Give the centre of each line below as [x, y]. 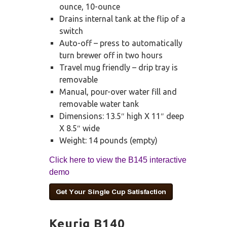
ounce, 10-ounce [90, 7]
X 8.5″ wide [80, 128]
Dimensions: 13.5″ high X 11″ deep [122, 116]
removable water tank [99, 104]
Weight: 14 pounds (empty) [108, 141]
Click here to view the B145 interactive [118, 160]
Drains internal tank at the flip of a [122, 19]
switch [71, 31]
